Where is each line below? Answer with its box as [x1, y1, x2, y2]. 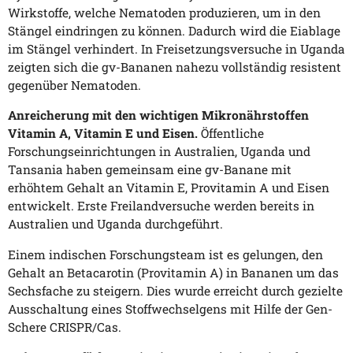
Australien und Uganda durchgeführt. [8, 216, 223, 232]
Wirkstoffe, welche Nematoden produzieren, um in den [8, 4, 321, 20]
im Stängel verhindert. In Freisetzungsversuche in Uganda [8, 40, 345, 57]
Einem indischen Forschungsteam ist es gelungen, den [8, 246, 323, 262]
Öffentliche [198, 125, 264, 142]
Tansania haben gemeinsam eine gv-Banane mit [8, 162, 292, 178]
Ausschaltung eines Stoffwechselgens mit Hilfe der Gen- [8, 300, 333, 317]
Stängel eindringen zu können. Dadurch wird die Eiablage [8, 22, 340, 39]
